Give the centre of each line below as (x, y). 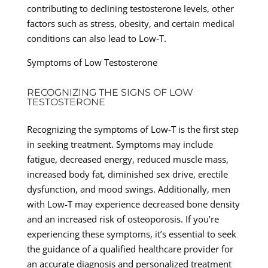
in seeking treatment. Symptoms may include (120, 144)
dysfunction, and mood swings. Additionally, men (128, 189)
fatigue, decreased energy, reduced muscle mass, (127, 159)
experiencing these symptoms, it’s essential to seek (131, 234)
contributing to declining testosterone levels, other (130, 8)
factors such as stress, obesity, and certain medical (130, 23)
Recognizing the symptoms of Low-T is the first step (133, 129)
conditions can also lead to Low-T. (96, 38)
